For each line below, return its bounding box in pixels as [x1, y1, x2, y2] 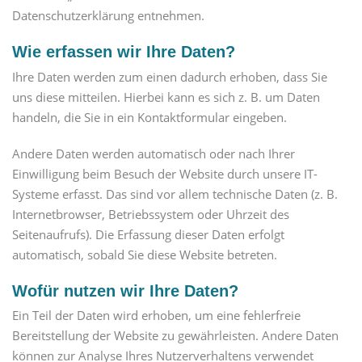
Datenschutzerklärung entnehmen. [12, 7, 204, 24]
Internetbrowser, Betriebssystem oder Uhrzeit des [12, 205, 289, 222]
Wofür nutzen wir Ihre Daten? [12, 281, 238, 300]
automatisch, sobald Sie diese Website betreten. [12, 246, 277, 263]
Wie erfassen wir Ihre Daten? [12, 43, 235, 61]
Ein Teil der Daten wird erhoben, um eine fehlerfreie [12, 306, 301, 323]
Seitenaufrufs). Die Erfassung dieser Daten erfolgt [12, 225, 284, 242]
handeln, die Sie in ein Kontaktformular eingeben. [12, 108, 287, 125]
